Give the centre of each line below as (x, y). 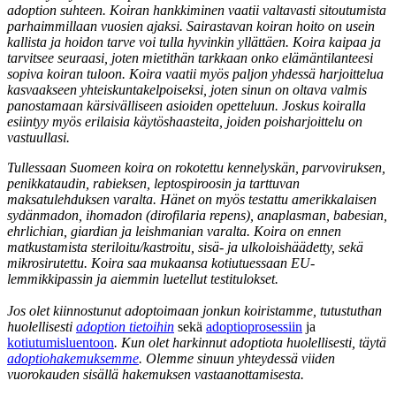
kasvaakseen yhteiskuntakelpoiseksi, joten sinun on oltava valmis (187, 90)
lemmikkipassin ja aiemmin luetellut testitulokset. (143, 279)
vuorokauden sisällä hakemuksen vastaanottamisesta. (156, 375)
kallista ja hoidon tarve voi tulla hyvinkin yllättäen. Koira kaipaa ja (194, 42)
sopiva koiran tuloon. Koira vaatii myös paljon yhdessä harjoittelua (195, 74)
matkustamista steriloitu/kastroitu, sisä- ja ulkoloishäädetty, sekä (185, 247)
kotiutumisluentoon (61, 343)
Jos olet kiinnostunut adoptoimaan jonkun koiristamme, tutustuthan (194, 311)
